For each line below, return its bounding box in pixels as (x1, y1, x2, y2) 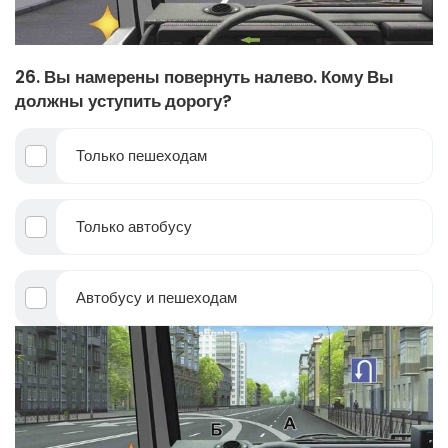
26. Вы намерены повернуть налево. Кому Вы (15, 64, 394, 89)
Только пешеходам (76, 144, 207, 166)
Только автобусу (76, 215, 192, 237)
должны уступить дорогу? (15, 88, 232, 113)
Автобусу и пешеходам (76, 286, 237, 308)
